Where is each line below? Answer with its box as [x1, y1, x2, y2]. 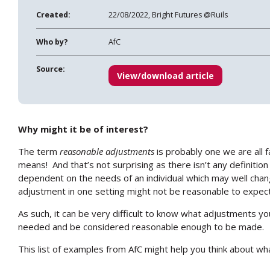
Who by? [36, 36, 68, 47]
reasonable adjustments [60, 145, 154, 157]
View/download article [117, 69, 214, 81]
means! [18, 158, 48, 171]
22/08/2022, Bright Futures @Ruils [108, 9, 228, 20]
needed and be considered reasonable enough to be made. [18, 220, 264, 233]
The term [18, 145, 60, 157]
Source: [36, 63, 65, 74]
